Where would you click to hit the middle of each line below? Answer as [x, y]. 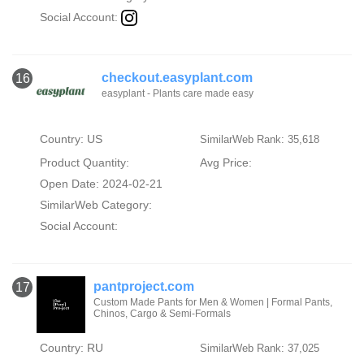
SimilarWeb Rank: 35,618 [259, 139]
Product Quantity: [84, 162]
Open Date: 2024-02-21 [101, 184]
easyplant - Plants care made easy [178, 93]
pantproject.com [144, 287]
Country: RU [71, 348]
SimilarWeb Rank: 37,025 [259, 349]
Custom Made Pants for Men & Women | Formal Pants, [213, 303]
